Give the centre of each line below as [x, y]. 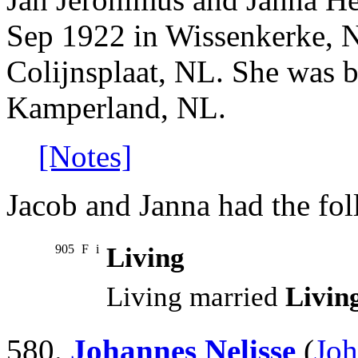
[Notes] [85, 157]
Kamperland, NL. [116, 108]
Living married [196, 297]
